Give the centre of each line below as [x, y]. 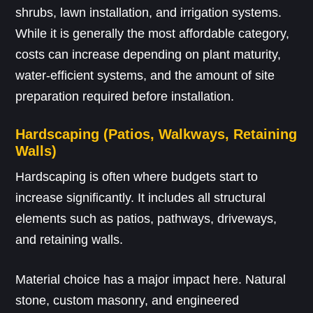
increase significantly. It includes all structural [141, 197]
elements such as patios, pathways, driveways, [146, 218]
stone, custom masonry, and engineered [128, 300]
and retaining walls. [70, 239]
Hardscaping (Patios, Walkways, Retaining [156, 134]
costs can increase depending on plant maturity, [148, 54]
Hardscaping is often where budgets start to [137, 176]
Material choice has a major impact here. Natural [151, 279]
